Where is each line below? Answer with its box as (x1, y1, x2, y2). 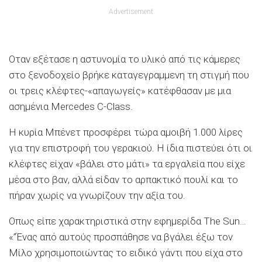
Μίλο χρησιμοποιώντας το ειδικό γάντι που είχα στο (9, 247, 243, 259)
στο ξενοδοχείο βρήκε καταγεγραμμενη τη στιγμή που (9, 69, 249, 81)
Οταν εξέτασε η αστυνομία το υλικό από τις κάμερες (9, 53, 240, 65)
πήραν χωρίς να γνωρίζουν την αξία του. (9, 189, 185, 202)
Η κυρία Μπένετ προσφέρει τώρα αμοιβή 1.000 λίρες (9, 126, 243, 139)
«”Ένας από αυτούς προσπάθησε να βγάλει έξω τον (9, 231, 233, 243)
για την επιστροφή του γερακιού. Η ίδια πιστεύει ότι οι (9, 142, 252, 154)
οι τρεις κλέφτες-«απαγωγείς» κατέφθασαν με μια (9, 85, 231, 97)
